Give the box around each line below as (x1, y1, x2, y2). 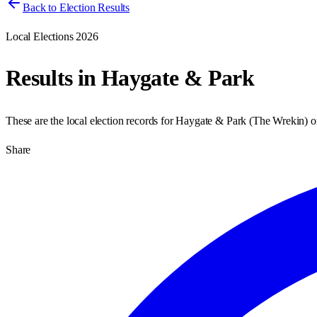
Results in (6, 65, 101, 91)
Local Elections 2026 (6, 30, 98, 42)
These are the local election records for (6, 114, 176, 127)
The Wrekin (252, 114, 305, 127)
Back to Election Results (23, 1, 130, 13)
